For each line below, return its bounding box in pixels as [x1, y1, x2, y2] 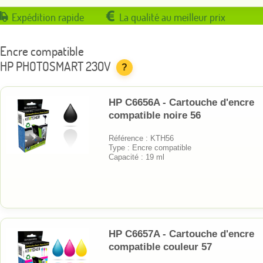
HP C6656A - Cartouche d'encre [109, 96, 254, 108]
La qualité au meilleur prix [119, 11, 225, 24]
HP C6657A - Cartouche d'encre [109, 228, 254, 240]
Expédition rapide [12, 11, 84, 24]
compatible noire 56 [109, 109, 201, 121]
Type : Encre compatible [109, 143, 191, 152]
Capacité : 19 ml [109, 152, 164, 161]
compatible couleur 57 [109, 241, 212, 252]
